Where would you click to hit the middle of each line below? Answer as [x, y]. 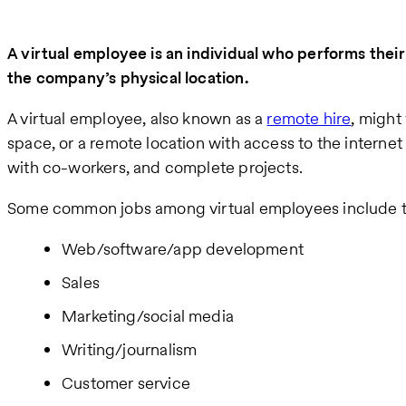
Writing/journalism [130, 349]
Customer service [126, 382]
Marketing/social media [148, 315]
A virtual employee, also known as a [137, 118]
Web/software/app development [183, 248]
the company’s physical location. [130, 77]
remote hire [309, 118]
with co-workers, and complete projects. [155, 167]
